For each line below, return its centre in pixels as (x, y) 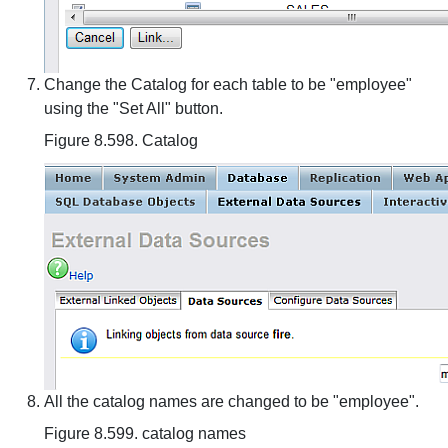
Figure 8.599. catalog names (145, 433)
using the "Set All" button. (133, 108)
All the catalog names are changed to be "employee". (231, 401)
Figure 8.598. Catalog (121, 140)
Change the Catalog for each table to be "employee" (228, 84)
